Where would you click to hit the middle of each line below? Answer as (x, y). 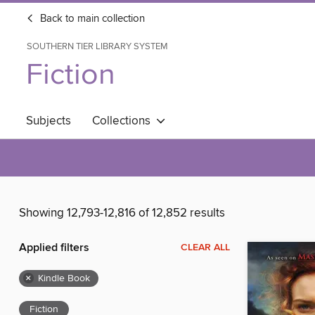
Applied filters (54, 248)
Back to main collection (91, 19)
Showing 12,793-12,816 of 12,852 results (122, 213)
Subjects (49, 121)
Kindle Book (64, 279)
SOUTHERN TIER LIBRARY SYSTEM (97, 46)
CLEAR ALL (205, 248)
